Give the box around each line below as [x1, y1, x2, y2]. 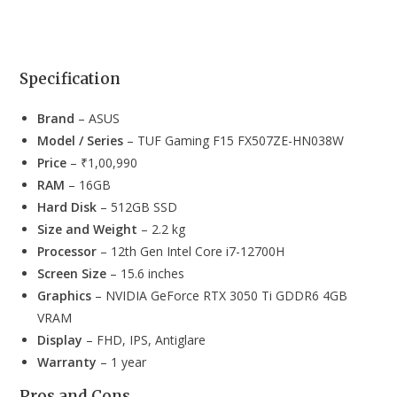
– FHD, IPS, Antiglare [82, 331, 206, 348]
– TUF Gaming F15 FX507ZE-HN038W [123, 131, 345, 149]
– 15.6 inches [106, 264, 185, 282]
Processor [37, 242, 97, 260]
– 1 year [97, 353, 147, 370]
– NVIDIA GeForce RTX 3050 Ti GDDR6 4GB [91, 286, 348, 304]
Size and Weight [37, 220, 138, 237]
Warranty [37, 353, 97, 370]
